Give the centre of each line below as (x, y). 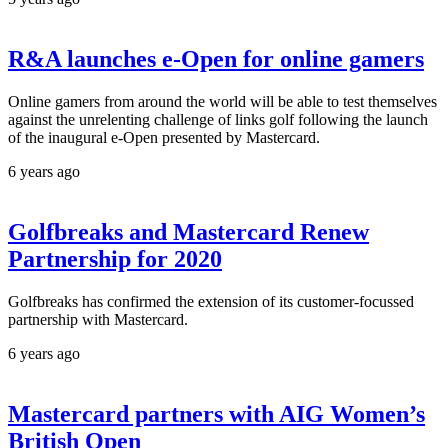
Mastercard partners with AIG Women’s (216, 413)
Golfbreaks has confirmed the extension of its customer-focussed (211, 301)
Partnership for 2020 (115, 259)
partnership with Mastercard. (98, 319)
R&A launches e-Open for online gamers (216, 59)
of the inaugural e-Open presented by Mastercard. (164, 138)
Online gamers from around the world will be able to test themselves (222, 102)
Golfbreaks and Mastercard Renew (188, 232)
